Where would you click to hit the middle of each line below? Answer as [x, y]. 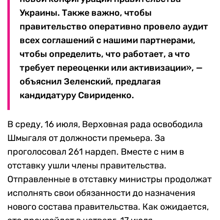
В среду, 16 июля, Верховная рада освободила [105, 124]
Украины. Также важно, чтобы [86, 13]
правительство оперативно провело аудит [114, 27]
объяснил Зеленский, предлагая [90, 82]
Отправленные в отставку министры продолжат [110, 179]
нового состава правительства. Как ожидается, [108, 207]
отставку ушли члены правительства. [87, 166]
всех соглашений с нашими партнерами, [108, 41]
